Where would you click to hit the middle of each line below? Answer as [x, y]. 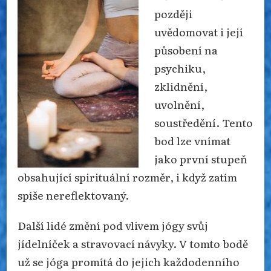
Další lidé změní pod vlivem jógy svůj [113, 225]
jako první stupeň [201, 158]
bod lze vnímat [193, 140]
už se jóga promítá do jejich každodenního [129, 261]
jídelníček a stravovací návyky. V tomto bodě [133, 243]
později [174, 13]
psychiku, [180, 67]
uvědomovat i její [199, 31]
